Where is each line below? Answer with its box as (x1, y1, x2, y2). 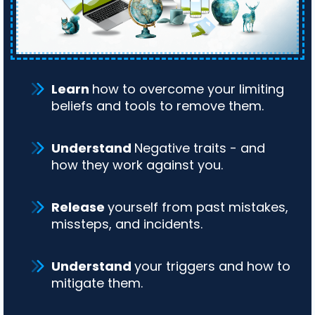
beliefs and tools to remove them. (51, 96, 264, 115)
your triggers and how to (134, 257, 290, 275)
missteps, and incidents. (51, 214, 202, 233)
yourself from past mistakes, (108, 198, 288, 216)
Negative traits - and (134, 139, 265, 157)
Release (51, 198, 108, 216)
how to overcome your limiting (92, 79, 284, 98)
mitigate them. (51, 274, 143, 292)
